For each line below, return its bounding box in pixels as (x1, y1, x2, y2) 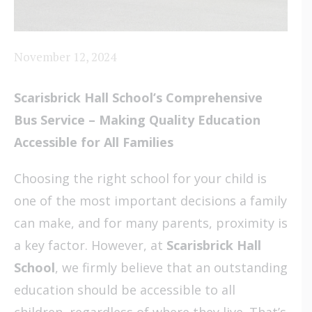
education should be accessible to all (14, 281, 235, 298)
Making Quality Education (99, 111, 260, 128)
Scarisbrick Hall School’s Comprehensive (14, 88, 263, 106)
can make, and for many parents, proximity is (14, 214, 288, 231)
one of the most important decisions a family (14, 192, 287, 209)
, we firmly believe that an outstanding (55, 258, 288, 276)
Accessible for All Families (14, 133, 173, 150)
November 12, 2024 (14, 48, 116, 65)
